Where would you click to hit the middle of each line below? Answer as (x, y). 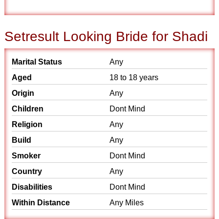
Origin (23, 93)
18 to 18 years (134, 77)
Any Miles (127, 203)
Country (27, 171)
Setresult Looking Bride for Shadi (106, 36)
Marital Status (37, 62)
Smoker (26, 156)
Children (28, 109)
